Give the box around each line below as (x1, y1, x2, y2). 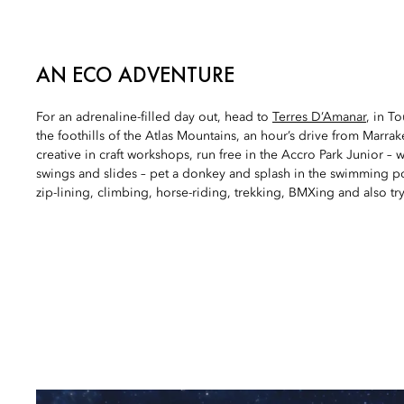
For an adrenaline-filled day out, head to (36, 110, 272, 124)
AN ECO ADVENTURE (36, 60, 234, 88)
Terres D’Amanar (272, 110, 366, 124)
